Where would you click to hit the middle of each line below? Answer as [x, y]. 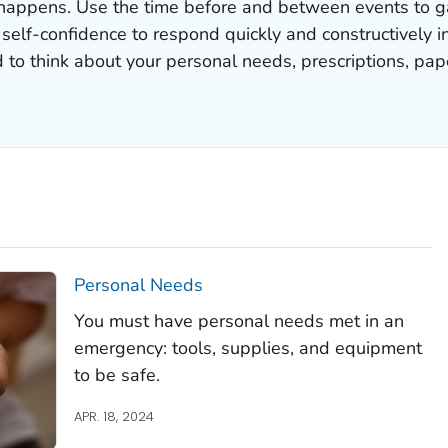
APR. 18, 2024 [113, 416]
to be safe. [116, 374]
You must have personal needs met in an [238, 320]
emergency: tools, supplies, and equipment [247, 347]
